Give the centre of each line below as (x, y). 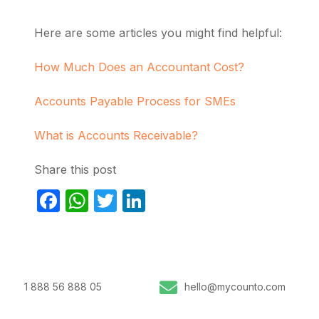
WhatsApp (143, 200)
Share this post (75, 169)
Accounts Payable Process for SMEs (135, 101)
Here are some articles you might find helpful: (158, 32)
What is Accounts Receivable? (116, 135)
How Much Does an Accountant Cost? (139, 67)
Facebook (113, 200)
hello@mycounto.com (235, 287)
